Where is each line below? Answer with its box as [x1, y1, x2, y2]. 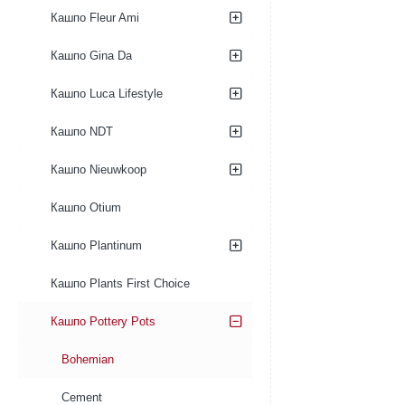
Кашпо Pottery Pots [51, 315, 155, 328]
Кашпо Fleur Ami [51, 11, 139, 24]
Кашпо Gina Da [51, 49, 132, 62]
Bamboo [122, 4, 165, 17]
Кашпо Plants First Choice [51, 277, 190, 290]
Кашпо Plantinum [51, 239, 142, 252]
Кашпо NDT [51, 125, 113, 138]
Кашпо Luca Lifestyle [51, 87, 163, 100]
